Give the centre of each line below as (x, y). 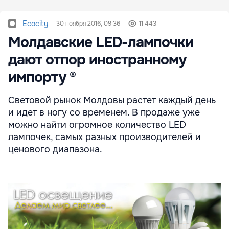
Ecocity (35, 23)
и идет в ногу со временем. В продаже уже (104, 112)
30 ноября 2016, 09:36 (88, 23)
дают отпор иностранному (97, 60)
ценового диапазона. (55, 149)
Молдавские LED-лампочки (101, 42)
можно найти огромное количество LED (97, 124)
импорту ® (42, 77)
